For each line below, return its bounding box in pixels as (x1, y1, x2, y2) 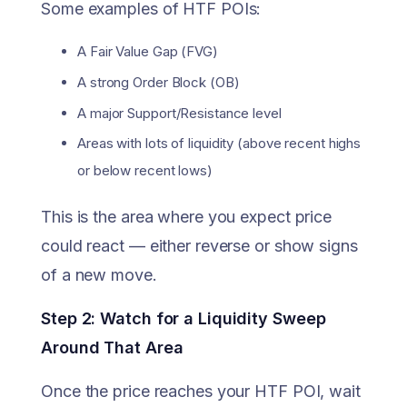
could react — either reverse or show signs (41, 236, 358, 255)
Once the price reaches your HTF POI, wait (41, 382, 361, 401)
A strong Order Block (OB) (77, 73, 240, 91)
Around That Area (41, 338, 184, 357)
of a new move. (41, 265, 157, 284)
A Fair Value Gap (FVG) (77, 43, 218, 60)
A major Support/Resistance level (77, 104, 282, 122)
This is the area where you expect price (41, 207, 333, 226)
